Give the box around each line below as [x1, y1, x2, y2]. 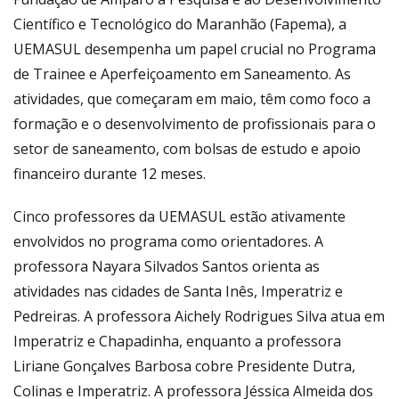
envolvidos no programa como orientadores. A [13, 231, 323, 251]
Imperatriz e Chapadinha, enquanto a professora [13, 330, 341, 351]
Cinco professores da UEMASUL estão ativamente [13, 206, 346, 226]
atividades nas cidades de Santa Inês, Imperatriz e [13, 281, 343, 301]
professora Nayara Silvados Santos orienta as [13, 256, 320, 276]
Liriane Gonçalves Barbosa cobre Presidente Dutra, [13, 355, 355, 376]
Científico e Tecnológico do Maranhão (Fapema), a [13, 13, 346, 34]
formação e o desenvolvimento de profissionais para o [13, 113, 376, 134]
